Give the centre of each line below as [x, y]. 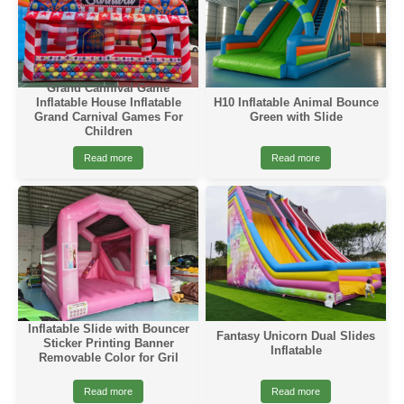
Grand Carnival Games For [108, 117]
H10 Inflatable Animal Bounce [296, 102]
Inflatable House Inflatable [108, 102]
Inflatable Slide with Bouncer [108, 329]
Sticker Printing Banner [108, 343]
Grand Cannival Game [108, 88]
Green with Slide [296, 117]
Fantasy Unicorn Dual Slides [296, 336]
